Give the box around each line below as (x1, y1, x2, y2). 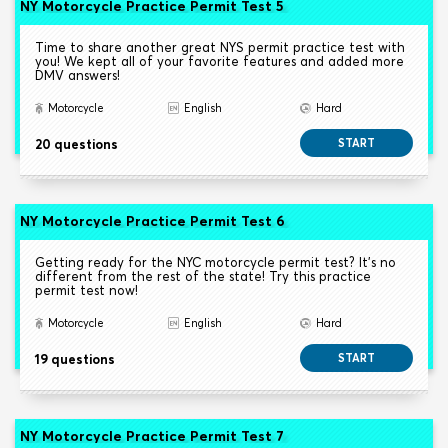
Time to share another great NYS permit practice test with (35, 39, 405, 56)
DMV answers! (35, 67, 120, 84)
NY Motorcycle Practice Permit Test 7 (20, 427, 284, 446)
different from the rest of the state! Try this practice (35, 268, 371, 285)
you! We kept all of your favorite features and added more (35, 53, 404, 70)
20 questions (35, 136, 118, 153)
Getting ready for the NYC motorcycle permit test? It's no (35, 254, 396, 271)
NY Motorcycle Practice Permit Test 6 (20, 212, 285, 231)
